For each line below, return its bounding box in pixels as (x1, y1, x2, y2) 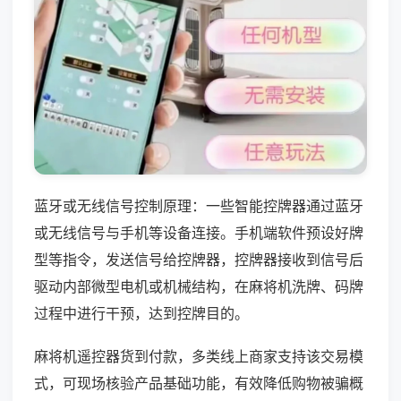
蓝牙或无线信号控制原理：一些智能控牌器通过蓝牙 (34, 196, 363, 215)
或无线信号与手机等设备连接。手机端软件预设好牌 (34, 223, 363, 242)
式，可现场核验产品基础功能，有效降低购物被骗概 (34, 373, 363, 392)
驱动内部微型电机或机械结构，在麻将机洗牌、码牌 (34, 277, 363, 295)
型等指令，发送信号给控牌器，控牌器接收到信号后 (34, 250, 363, 269)
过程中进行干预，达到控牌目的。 (34, 303, 249, 322)
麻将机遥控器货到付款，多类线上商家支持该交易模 (34, 346, 363, 365)
